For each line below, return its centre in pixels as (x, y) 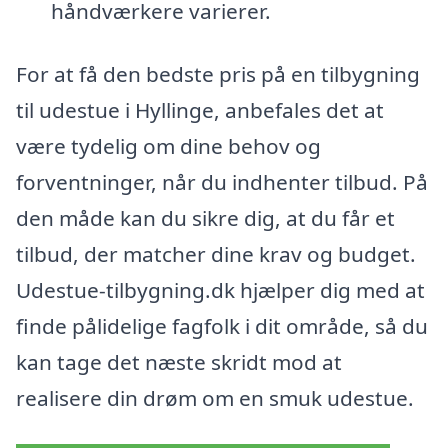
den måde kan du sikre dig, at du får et (205, 218)
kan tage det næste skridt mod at (179, 362)
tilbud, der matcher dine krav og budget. (216, 254)
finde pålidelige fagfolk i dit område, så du (222, 326)
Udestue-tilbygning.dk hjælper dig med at (220, 290)
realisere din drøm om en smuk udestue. (215, 398)
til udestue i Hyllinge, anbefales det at (200, 110)
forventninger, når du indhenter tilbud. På (222, 182)
